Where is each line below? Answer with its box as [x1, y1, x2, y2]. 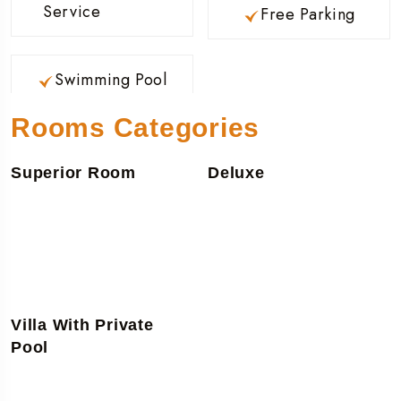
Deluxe [208, 163, 265, 182]
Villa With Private [11, 316, 154, 335]
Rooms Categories [11, 112, 260, 142]
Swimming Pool [55, 67, 167, 91]
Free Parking [260, 2, 355, 26]
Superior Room [11, 163, 136, 182]
